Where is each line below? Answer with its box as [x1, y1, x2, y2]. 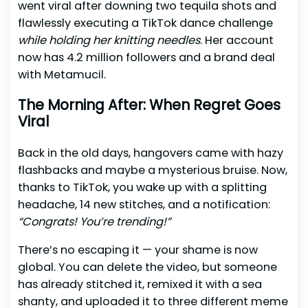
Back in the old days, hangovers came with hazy [17, 144, 283, 161]
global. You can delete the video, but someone [17, 259, 277, 276]
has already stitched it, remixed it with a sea [17, 276, 262, 293]
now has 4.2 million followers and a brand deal [17, 49, 275, 65]
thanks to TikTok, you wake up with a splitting [17, 179, 267, 195]
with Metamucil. [17, 66, 106, 82]
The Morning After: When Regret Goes [17, 95, 280, 115]
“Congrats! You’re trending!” [17, 213, 170, 230]
